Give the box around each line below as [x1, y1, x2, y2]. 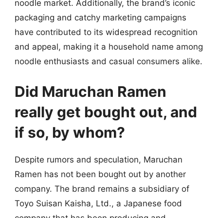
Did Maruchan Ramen [15, 82, 166, 100]
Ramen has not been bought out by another [15, 169, 186, 179]
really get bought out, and [15, 103, 197, 121]
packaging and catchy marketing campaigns [15, 13, 186, 22]
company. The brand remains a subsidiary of [15, 183, 189, 194]
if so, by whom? [15, 123, 125, 141]
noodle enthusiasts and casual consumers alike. [15, 56, 202, 66]
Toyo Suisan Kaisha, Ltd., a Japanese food [15, 198, 182, 208]
